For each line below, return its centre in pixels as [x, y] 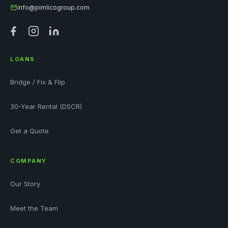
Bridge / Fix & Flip [38, 82]
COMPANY [28, 161]
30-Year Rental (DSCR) [46, 106]
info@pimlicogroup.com [53, 7]
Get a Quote [30, 131]
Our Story [25, 184]
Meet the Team [34, 208]
